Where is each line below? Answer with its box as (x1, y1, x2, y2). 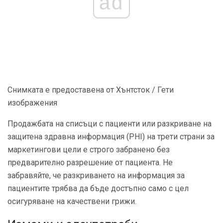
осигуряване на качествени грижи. (7, 196, 136, 206)
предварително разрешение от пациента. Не (7, 157, 173, 167)
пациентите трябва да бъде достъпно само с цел (7, 183, 189, 193)
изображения (7, 98, 57, 108)
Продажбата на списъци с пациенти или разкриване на (7, 118, 212, 128)
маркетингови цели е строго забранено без (7, 144, 170, 154)
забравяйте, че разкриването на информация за (7, 170, 185, 180)
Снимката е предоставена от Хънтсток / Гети (7, 85, 174, 95)
